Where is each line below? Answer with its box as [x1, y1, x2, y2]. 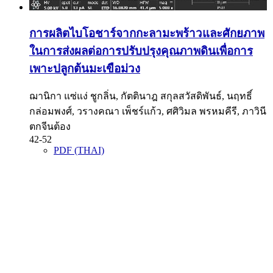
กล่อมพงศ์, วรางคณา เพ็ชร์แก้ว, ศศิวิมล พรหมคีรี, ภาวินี [29, 106, 266, 117]
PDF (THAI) [54, 145, 104, 156]
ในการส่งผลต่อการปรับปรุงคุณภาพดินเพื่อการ [29, 44, 253, 57]
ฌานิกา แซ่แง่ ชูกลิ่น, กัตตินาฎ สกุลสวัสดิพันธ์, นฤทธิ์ [29, 91, 252, 102]
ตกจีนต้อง [29, 121, 71, 132]
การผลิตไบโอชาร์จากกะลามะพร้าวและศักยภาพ [29, 26, 264, 40]
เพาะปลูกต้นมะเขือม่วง [29, 62, 140, 75]
